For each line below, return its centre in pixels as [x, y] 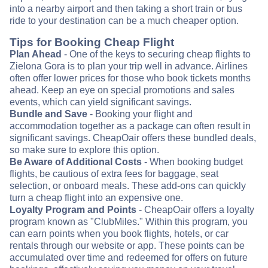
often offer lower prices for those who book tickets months [130, 78]
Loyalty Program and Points [73, 210]
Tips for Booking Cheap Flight [92, 42]
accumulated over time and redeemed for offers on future [129, 258]
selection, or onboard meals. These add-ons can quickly [128, 186]
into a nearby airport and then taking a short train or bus [126, 9]
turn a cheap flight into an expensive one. [96, 198]
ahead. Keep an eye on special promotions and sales [122, 90]
